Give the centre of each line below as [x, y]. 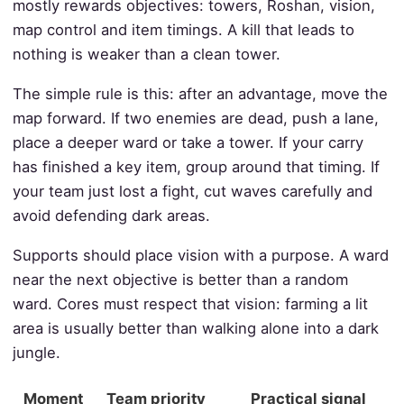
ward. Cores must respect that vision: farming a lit [190, 303]
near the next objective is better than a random [180, 279]
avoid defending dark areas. [111, 216]
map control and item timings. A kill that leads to [183, 30]
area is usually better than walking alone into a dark [195, 328]
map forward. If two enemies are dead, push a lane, [195, 119]
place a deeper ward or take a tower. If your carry [188, 143]
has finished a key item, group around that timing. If [196, 167]
